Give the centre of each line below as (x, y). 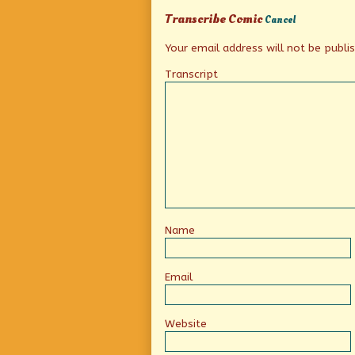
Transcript (191, 74)
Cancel (280, 20)
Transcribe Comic (215, 19)
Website (186, 323)
